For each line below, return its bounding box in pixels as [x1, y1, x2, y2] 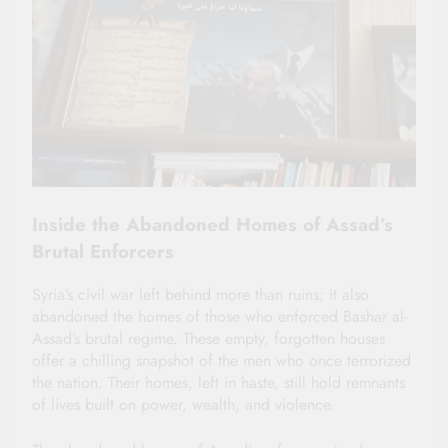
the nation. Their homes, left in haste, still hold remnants [32, 370, 405, 394]
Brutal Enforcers [32, 238, 174, 266]
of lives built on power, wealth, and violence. [32, 392, 335, 416]
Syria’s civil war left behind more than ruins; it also [32, 282, 369, 306]
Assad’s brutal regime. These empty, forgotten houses [32, 326, 385, 350]
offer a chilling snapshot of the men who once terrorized [32, 348, 411, 372]
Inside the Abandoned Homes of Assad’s [32, 211, 393, 239]
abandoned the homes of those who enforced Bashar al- [32, 304, 407, 328]
